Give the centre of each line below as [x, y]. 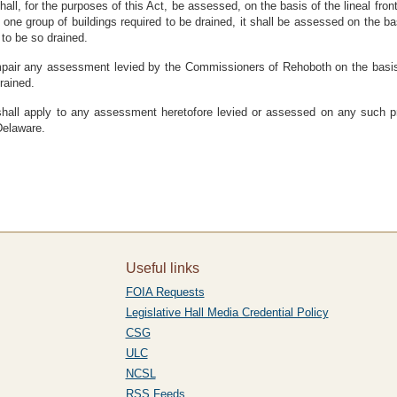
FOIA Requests [165, 292]
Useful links [162, 268]
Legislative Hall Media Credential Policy [227, 312]
